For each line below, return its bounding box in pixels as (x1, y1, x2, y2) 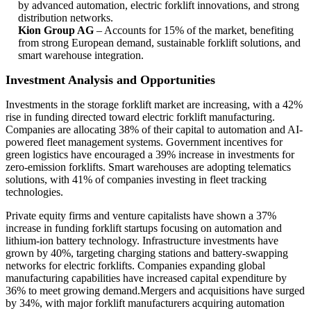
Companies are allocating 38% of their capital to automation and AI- (6, 123, 303, 135)
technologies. (6, 185, 63, 198)
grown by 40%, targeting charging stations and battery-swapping (6, 246, 288, 259)
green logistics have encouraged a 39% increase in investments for (6, 148, 294, 160)
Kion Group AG (18, 24, 94, 36)
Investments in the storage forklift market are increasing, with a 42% (6, 98, 303, 110)
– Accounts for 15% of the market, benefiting (94, 24, 294, 36)
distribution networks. (18, 11, 113, 24)
